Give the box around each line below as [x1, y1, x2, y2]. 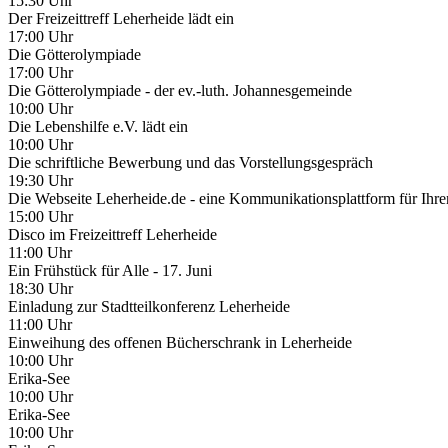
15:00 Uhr [8, 207, 73, 225]
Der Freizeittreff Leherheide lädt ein [8, 9, 234, 27]
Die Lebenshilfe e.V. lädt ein [8, 117, 188, 135]
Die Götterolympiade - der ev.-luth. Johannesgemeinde [8, 81, 352, 99]
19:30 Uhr [8, 171, 73, 189]
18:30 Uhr [8, 279, 73, 297]
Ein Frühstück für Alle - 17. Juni [8, 261, 212, 279]
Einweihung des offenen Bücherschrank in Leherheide [8, 333, 352, 351]
